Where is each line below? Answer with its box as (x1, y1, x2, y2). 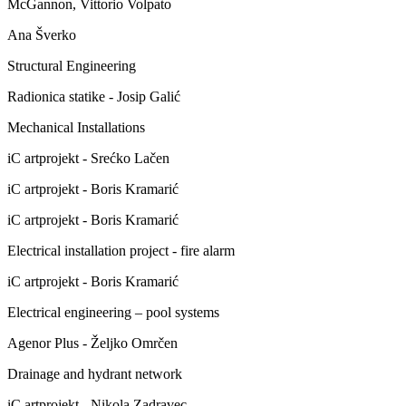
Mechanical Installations (7, 119, 145, 135)
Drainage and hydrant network (7, 365, 182, 382)
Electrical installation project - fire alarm (7, 242, 235, 258)
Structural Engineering (7, 57, 136, 73)
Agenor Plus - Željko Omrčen (7, 334, 178, 351)
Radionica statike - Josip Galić (7, 88, 180, 104)
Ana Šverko (7, 26, 76, 43)
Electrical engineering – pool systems (7, 304, 219, 320)
